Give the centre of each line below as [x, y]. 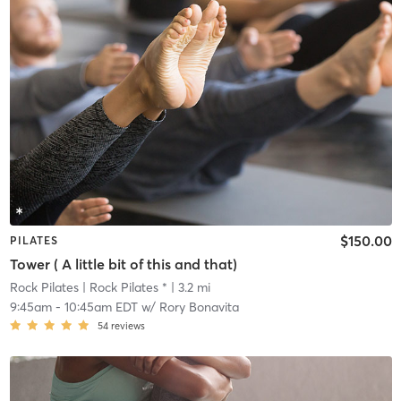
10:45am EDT [101, 307]
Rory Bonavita [199, 307]
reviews [128, 325]
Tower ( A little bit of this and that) [123, 264]
